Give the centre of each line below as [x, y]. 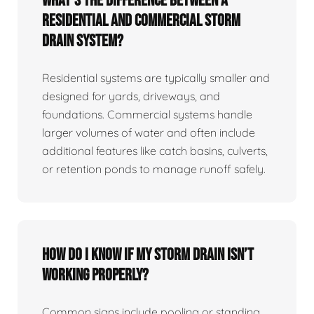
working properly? [95, 275]
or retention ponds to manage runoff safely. [154, 169]
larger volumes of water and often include [149, 133]
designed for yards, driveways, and [131, 96]
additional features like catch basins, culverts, [155, 151]
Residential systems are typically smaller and [156, 78]
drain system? [83, 41]
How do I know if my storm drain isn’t [148, 255]
